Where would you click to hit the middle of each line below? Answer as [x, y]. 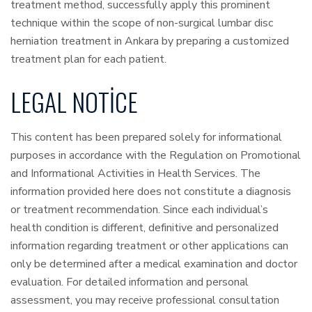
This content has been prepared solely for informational [146, 138]
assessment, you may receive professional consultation [145, 301]
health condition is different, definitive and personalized [145, 228]
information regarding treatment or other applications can [149, 246]
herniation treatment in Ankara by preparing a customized [150, 41]
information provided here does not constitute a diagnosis [151, 192]
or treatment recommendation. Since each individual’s [139, 210]
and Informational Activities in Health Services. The [135, 174]
